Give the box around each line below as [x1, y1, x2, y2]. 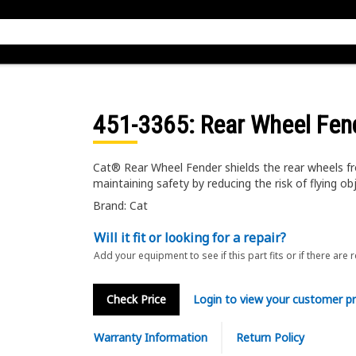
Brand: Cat [92, 198, 148, 213]
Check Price [106, 292, 166, 307]
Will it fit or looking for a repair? [93, 229, 286, 246]
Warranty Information [93, 330, 207, 345]
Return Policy [235, 330, 304, 345]
